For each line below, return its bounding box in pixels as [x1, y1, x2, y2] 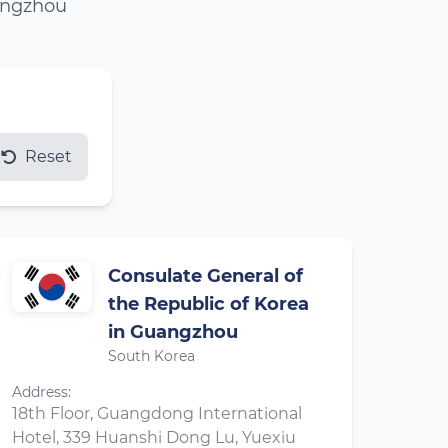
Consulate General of [108, 265, 303, 287]
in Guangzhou [108, 321, 238, 343]
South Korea [108, 347, 195, 365]
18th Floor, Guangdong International [12, 404, 302, 423]
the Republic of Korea [108, 293, 309, 315]
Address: [12, 383, 71, 401]
